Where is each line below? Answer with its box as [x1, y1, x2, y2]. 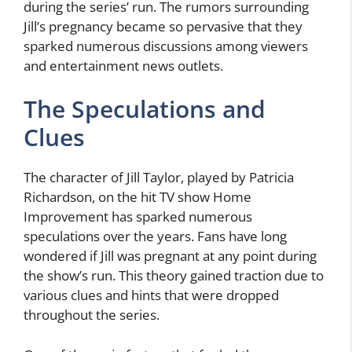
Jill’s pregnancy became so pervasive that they [24, 16, 302, 35]
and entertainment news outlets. [24, 56, 223, 75]
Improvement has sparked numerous [24, 207, 252, 226]
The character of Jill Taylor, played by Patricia [24, 168, 294, 187]
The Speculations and [24, 93, 266, 126]
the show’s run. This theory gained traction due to [24, 266, 324, 285]
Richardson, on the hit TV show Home [24, 188, 251, 207]
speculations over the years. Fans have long [24, 227, 287, 246]
